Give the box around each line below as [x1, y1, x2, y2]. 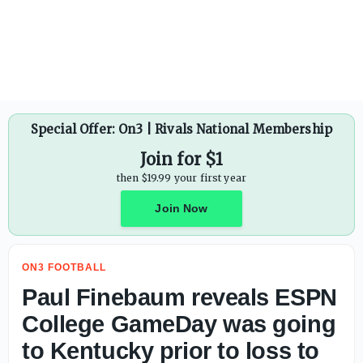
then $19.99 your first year [116, 172, 247, 184]
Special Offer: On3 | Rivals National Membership [30, 122, 333, 137]
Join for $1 [139, 149, 224, 169]
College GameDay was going [22, 311, 336, 337]
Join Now [155, 202, 208, 215]
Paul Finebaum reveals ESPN [22, 284, 337, 310]
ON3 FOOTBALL [22, 262, 106, 273]
